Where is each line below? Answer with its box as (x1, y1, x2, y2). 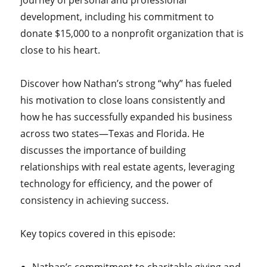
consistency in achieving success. (20, 194, 169, 207)
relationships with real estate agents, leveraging (20, 160, 235, 173)
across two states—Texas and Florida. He (20, 127, 205, 140)
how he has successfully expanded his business (20, 110, 233, 123)
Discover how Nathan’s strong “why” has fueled (20, 77, 232, 90)
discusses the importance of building (20, 144, 187, 157)
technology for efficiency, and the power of (20, 177, 213, 190)
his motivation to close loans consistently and (20, 94, 226, 107)
